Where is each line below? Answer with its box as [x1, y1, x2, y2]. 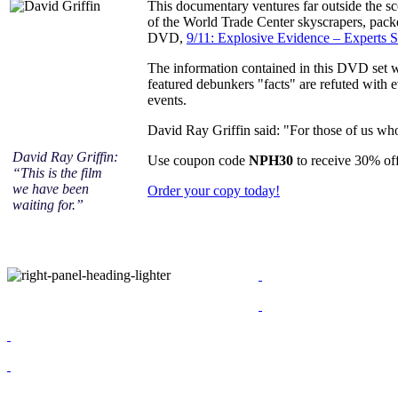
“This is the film [12, 164, 102, 180]
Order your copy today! [147, 182, 280, 198]
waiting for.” [12, 196, 84, 212]
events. [147, 92, 187, 107]
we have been [12, 180, 89, 196]
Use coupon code [147, 152, 245, 168]
